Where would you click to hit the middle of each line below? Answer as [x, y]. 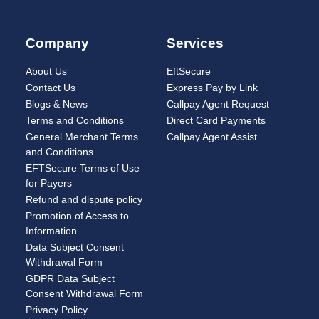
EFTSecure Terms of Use [83, 168]
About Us [46, 72]
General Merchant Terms [82, 137]
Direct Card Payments [216, 121]
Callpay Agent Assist [212, 137]
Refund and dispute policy [84, 200]
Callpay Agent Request [218, 104]
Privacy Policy [57, 310]
